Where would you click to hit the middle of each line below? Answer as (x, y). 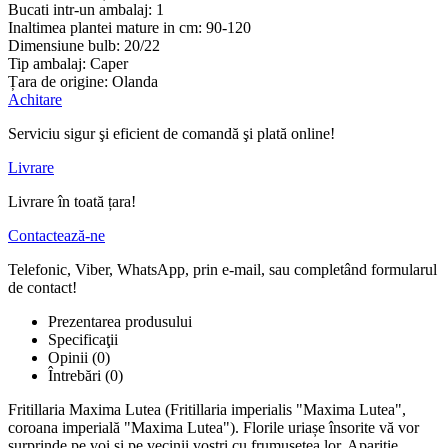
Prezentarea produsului (120, 321)
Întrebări (74, 375)
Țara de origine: (58, 81)
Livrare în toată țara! (72, 201)
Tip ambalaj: (47, 63)
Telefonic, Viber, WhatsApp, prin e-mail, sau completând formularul (222, 269)
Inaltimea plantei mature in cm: (105, 27)
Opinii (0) (79, 357)
